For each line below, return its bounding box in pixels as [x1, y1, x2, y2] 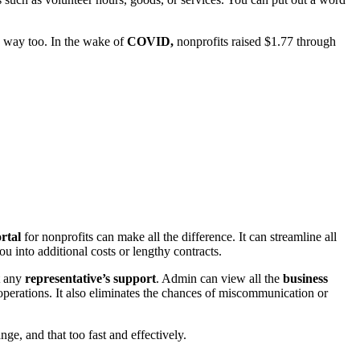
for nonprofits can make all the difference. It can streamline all [21, 229, 337, 243]
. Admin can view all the [156, 271, 283, 285]
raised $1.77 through [231, 35, 336, 49]
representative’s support [25, 271, 156, 285]
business [283, 271, 328, 285]
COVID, [127, 35, 174, 49]
